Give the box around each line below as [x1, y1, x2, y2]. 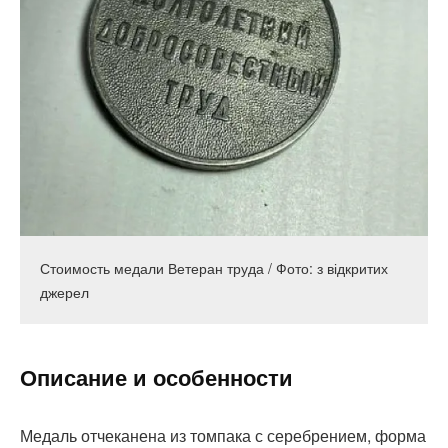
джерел [40, 282, 89, 303]
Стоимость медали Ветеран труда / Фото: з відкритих [40, 258, 388, 279]
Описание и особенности [20, 362, 293, 393]
